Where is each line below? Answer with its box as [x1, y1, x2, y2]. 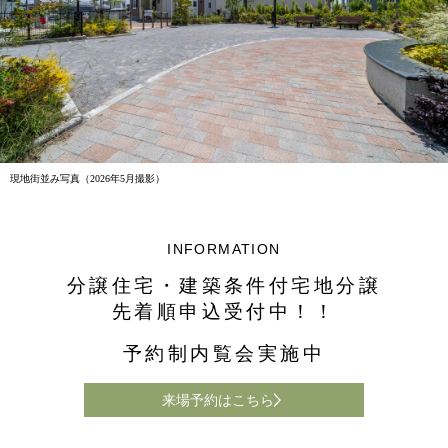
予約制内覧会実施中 [122, 343, 326, 365]
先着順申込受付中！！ [111, 301, 337, 323]
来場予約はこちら [161, 392, 274, 409]
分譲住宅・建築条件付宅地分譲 [66, 275, 382, 297]
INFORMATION [167, 241, 281, 258]
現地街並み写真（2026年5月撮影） [10, 173, 165, 185]
